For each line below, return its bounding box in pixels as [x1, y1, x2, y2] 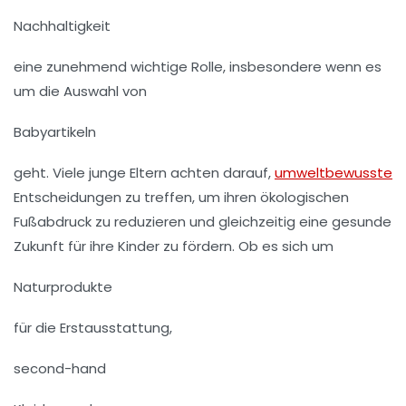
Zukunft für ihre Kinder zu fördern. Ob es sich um [14, 237, 333, 256]
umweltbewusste [275, 163, 392, 183]
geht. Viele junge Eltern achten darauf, [14, 163, 275, 183]
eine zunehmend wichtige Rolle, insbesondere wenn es [14, 57, 382, 77]
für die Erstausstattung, [14, 318, 172, 338]
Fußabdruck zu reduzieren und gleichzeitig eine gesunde [14, 212, 391, 232]
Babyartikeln [14, 122, 96, 142]
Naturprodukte [14, 277, 112, 297]
